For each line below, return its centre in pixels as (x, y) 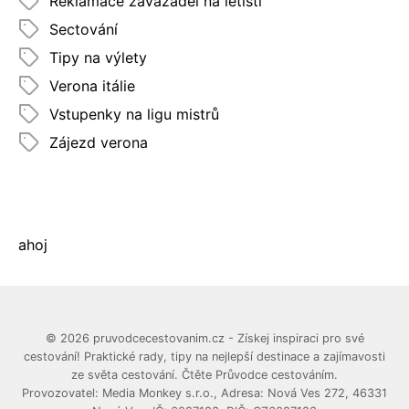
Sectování (84, 29)
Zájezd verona (99, 142)
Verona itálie (92, 85)
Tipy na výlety (98, 57)
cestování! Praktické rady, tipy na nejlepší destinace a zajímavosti (204, 356)
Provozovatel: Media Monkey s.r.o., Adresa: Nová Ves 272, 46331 (204, 393)
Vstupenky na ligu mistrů (134, 114)
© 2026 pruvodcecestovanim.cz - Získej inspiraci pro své (204, 338)
